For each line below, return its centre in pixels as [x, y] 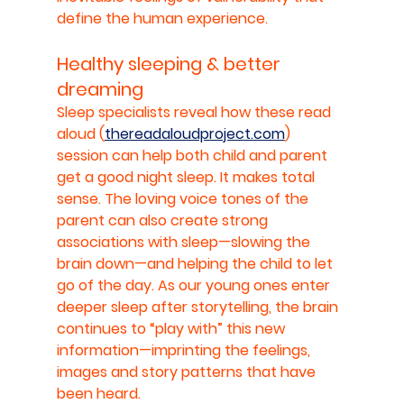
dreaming [100, 89]
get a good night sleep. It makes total [187, 177]
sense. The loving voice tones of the [184, 198]
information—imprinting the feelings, [185, 350]
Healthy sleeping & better [170, 64]
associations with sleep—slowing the [185, 242]
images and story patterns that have [188, 372]
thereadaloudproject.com [194, 133]
